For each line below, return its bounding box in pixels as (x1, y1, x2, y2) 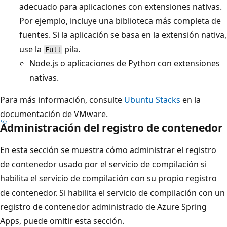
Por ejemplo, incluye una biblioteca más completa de (19, 15, 221, 26)
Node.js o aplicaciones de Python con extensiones (29, 57, 220, 69)
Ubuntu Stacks (124, 94, 180, 105)
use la (19, 43, 44, 55)
